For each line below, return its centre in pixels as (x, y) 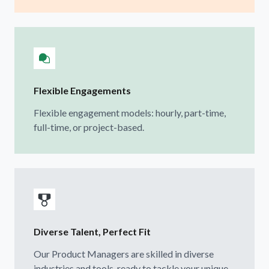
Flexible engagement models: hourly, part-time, (130, 112)
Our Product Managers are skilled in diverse (124, 253)
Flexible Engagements (82, 90)
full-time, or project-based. (89, 127)
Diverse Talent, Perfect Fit (92, 231)
